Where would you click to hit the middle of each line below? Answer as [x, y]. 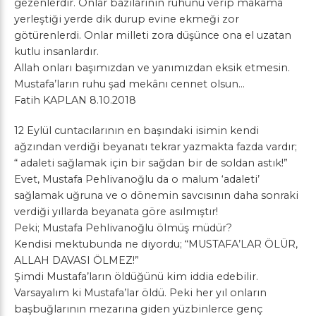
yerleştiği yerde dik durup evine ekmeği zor [127, 19]
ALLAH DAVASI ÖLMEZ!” [77, 260]
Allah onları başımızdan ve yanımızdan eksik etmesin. [152, 68]
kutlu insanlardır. [56, 51]
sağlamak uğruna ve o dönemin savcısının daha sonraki [156, 195]
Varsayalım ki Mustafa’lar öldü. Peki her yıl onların [140, 293]
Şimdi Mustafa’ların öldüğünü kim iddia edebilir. [136, 276]
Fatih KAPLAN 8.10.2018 [75, 100]
